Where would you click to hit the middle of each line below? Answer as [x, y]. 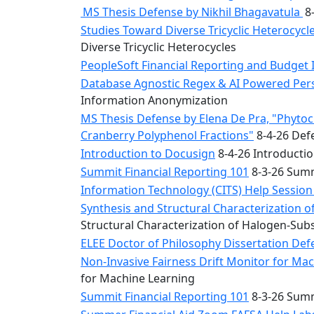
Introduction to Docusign [148, 153]
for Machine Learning [138, 278]
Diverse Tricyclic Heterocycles [158, 47]
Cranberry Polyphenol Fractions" [167, 135]
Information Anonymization [154, 100]
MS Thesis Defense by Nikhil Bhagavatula [192, 12]
